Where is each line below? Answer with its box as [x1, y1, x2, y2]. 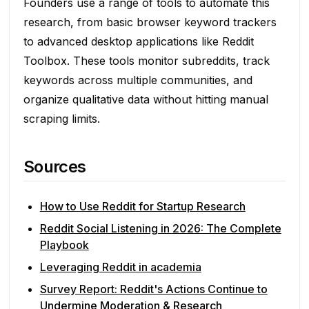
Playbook [39, 237, 89, 252]
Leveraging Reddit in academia [39, 259, 201, 274]
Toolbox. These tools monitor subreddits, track [23, 53, 270, 68]
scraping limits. [23, 111, 100, 126]
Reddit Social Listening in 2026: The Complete [39, 221, 281, 235]
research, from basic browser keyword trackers [23, 14, 277, 29]
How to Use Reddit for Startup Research [39, 199, 246, 213]
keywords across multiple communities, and [23, 72, 252, 87]
